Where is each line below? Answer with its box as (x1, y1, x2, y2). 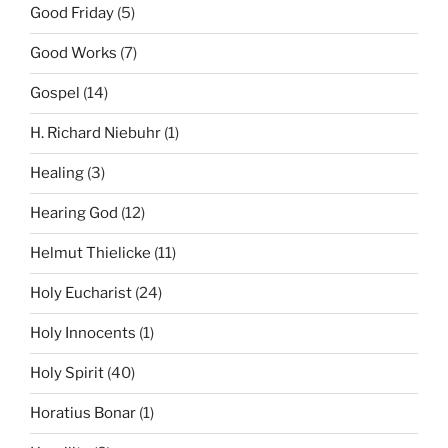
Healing (30, 164, 84, 183)
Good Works (30, 44, 117, 63)
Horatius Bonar (30, 404, 136, 423)
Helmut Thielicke (30, 244, 151, 263)
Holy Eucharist (30, 284, 132, 303)
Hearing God (30, 204, 118, 223)
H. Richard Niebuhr (30, 124, 161, 143)
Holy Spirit (30, 364, 104, 383)
